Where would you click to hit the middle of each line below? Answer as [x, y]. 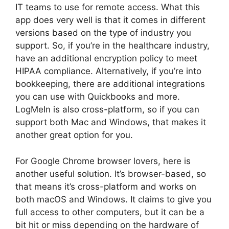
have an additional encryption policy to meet [106, 59]
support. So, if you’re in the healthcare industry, [112, 46]
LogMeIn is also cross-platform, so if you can [107, 110]
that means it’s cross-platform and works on [106, 186]
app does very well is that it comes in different [110, 20]
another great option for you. [74, 135]
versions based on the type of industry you [103, 33]
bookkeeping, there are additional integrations [110, 84]
